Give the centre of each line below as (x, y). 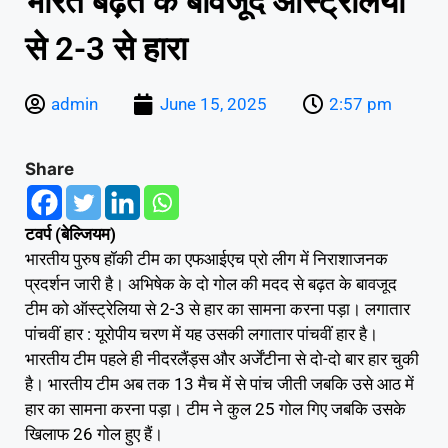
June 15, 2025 (213, 103)
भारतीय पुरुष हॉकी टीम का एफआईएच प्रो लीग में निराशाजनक (206, 258)
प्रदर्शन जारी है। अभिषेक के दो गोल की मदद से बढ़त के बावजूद (211, 283)
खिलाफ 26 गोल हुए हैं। (94, 433)
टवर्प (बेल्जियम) (70, 233)
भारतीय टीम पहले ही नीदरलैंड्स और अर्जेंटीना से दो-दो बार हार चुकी (222, 358)
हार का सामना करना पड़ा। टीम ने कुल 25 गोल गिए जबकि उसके (215, 408)
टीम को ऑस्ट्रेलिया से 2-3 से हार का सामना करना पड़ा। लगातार (217, 308)
